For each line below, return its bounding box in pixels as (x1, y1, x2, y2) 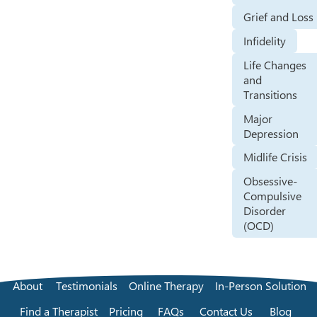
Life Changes (243, 57, 307, 72)
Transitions (243, 86, 298, 102)
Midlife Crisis (243, 149, 308, 165)
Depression (243, 125, 299, 141)
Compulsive (243, 188, 302, 204)
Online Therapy (129, 278, 204, 294)
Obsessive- (243, 173, 298, 189)
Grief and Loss (243, 9, 314, 25)
